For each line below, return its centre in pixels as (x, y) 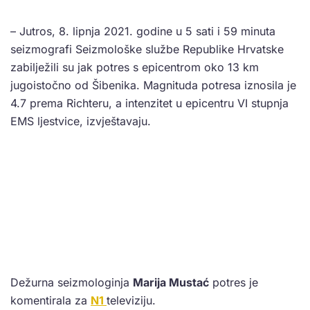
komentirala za (51, 301)
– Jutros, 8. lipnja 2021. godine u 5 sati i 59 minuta (143, 31)
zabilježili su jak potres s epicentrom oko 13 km (135, 67)
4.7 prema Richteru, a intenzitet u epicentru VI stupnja (149, 103)
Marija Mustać (171, 283)
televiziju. (131, 301)
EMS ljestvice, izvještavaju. (81, 121)
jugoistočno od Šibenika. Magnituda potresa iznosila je (153, 85)
